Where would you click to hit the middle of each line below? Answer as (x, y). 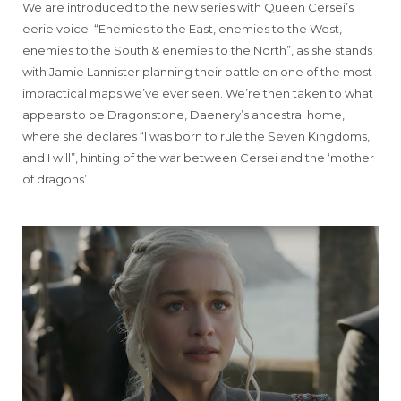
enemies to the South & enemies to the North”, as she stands (197, 50)
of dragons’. (56, 179)
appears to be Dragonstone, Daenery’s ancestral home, (183, 114)
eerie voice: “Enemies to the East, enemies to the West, (182, 28)
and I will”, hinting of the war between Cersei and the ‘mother (198, 157)
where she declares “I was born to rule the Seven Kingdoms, (196, 136)
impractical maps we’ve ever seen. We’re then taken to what (198, 93)
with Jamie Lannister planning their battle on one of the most (197, 71)
